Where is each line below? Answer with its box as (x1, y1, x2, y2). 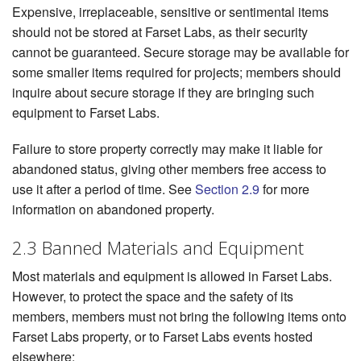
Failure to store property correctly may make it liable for (12, 139, 322, 159)
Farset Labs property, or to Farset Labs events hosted (12, 327, 313, 346)
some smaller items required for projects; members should (12, 63, 341, 82)
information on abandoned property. (12, 200, 214, 219)
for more (259, 180, 309, 199)
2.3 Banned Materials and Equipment (12, 235, 304, 260)
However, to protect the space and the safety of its (12, 287, 293, 306)
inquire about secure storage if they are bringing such (12, 83, 314, 102)
